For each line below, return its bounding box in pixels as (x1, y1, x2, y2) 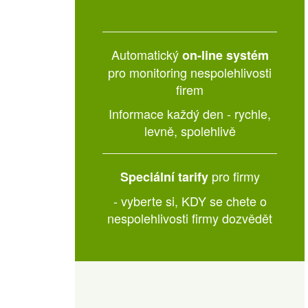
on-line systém (181, 46, 269, 64)
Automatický (111, 45, 182, 63)
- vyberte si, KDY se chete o (113, 192, 267, 210)
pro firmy (208, 167, 260, 185)
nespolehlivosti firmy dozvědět (107, 209, 273, 227)
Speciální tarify (120, 168, 208, 186)
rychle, (234, 104, 272, 122)
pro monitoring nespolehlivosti (108, 63, 272, 81)
